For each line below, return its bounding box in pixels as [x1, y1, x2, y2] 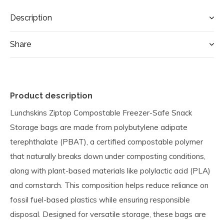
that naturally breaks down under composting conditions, [10, 151, 205, 161]
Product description [10, 91, 92, 100]
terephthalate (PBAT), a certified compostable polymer [10, 137, 203, 146]
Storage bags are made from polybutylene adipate [10, 122, 187, 132]
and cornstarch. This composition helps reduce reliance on [10, 180, 208, 190]
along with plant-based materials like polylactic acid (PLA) [10, 166, 210, 175]
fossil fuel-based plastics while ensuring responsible [10, 195, 190, 204]
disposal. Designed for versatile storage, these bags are [10, 209, 206, 219]
